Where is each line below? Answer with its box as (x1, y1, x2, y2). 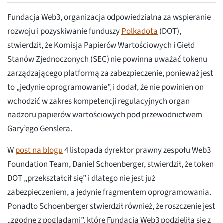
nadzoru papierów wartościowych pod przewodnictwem (7, 109, 202, 121)
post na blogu (15, 144, 63, 157)
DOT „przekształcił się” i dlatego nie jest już (7, 172, 155, 185)
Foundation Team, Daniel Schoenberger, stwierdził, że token (7, 158, 214, 171)
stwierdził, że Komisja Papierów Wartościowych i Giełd (7, 39, 195, 52)
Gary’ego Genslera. (7, 123, 72, 135)
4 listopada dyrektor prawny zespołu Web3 (63, 144, 211, 157)
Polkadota (121, 25, 158, 38)
